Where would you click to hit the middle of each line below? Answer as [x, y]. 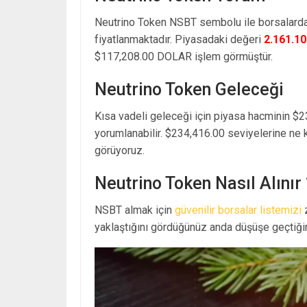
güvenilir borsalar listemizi [238, 210]
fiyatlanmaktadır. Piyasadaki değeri [179, 39]
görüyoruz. [120, 150]
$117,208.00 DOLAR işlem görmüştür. [184, 56]
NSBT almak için [135, 210]
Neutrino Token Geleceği [189, 89]
